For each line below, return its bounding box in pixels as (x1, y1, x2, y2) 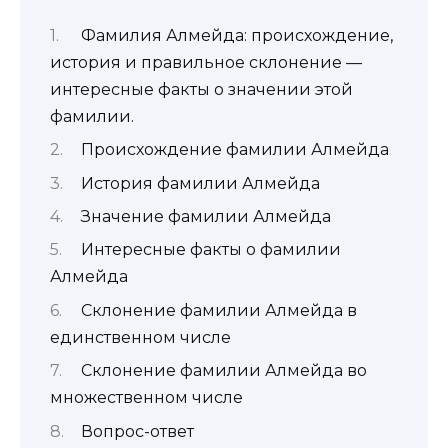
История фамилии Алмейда (80, 173, 320, 193)
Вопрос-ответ (80, 421, 194, 441)
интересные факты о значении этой (50, 79, 353, 99)
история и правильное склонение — (50, 52, 362, 72)
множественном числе (50, 388, 243, 408)
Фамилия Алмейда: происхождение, (80, 25, 393, 45)
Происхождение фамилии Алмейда (80, 140, 389, 160)
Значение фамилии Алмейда (80, 206, 331, 226)
